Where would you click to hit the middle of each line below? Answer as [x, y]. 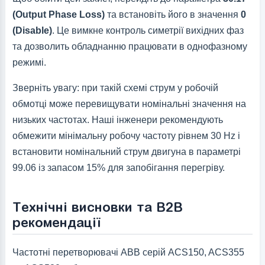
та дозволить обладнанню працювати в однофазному [130, 47]
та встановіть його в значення [172, 15]
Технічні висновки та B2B [97, 207]
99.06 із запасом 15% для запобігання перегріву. [118, 168]
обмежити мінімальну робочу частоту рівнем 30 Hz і [126, 136]
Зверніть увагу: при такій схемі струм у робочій [115, 88]
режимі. [29, 63]
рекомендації [56, 222]
